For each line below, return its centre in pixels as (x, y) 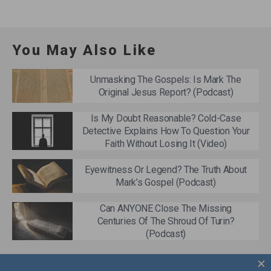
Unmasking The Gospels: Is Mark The (166, 79)
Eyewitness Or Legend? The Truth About (166, 170)
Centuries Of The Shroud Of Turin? (166, 221)
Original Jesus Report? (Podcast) (166, 92)
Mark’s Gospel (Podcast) (166, 183)
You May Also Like (84, 50)
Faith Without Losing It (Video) (166, 144)
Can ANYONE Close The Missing (166, 209)
